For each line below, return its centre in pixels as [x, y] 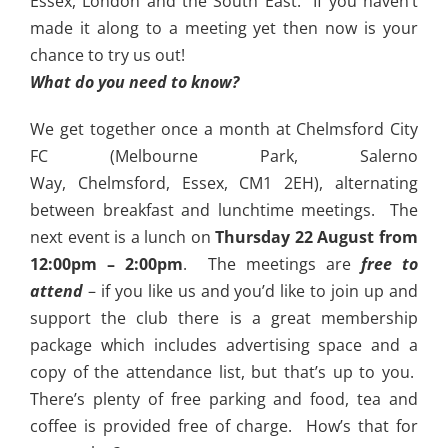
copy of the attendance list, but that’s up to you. [224, 372]
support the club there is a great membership [224, 318]
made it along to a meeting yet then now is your [224, 28]
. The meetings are [272, 264]
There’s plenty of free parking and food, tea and [224, 399]
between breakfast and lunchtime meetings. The [224, 210]
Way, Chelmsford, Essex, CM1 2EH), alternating [224, 183]
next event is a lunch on [120, 237]
